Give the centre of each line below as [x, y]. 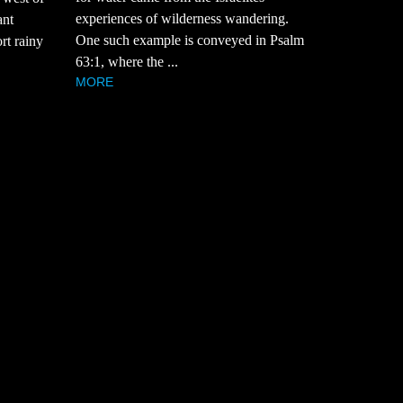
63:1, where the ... [126, 62]
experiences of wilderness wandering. [182, 19]
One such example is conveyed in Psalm [189, 40]
